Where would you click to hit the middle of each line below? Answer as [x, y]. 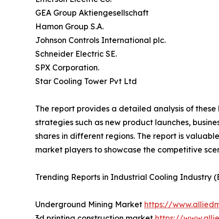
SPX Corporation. [67, 68]
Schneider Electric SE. [76, 54]
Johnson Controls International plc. [100, 40]
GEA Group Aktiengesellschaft [92, 13]
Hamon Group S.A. [69, 27]
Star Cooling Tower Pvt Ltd [86, 81]
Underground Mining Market [90, 205]
